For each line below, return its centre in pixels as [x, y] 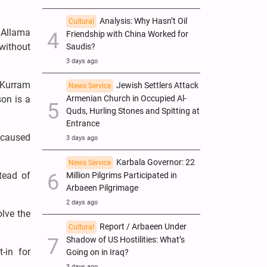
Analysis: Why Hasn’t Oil [143, 21]
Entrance [83, 123]
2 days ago [82, 202]
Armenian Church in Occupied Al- [126, 98]
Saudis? [81, 46]
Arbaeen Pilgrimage [102, 188]
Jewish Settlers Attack [157, 85]
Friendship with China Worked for [127, 34]
